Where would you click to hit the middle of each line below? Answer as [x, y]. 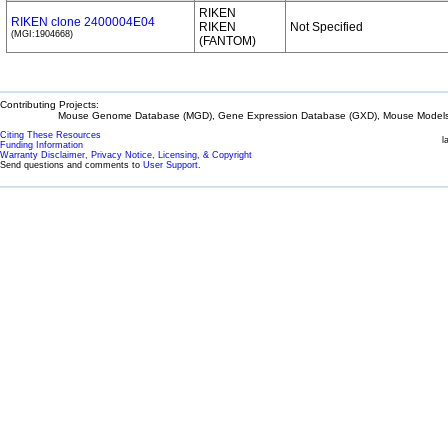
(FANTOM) [227, 41]
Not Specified [326, 27]
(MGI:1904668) [42, 34]
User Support [170, 165]
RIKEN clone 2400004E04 [83, 22]
